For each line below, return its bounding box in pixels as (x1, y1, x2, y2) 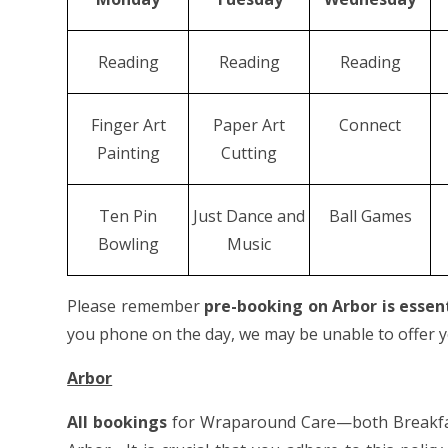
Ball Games (328, 205, 412, 228)
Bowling (97, 233, 159, 256)
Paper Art (213, 114, 286, 137)
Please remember (67, 295, 205, 318)
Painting (96, 142, 160, 165)
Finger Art (90, 114, 166, 137)
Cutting (221, 142, 278, 165)
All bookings (67, 411, 168, 434)
